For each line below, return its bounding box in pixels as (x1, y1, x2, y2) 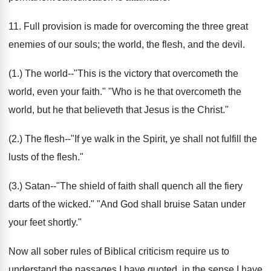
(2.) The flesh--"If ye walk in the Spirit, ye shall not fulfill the (8, 134, 257, 144)
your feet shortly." (8, 217, 82, 227)
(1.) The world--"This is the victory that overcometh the (8, 68, 238, 79)
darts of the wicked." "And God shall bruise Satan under (8, 199, 246, 209)
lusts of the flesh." (8, 152, 83, 162)
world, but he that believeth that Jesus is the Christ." (8, 105, 229, 115)
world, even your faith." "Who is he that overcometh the (8, 87, 241, 97)
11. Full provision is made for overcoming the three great (8, 21, 248, 31)
